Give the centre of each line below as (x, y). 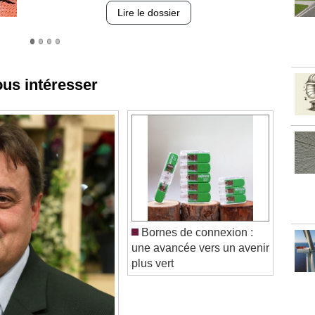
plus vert (153, 248)
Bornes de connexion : (196, 217)
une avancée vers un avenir (200, 232)
